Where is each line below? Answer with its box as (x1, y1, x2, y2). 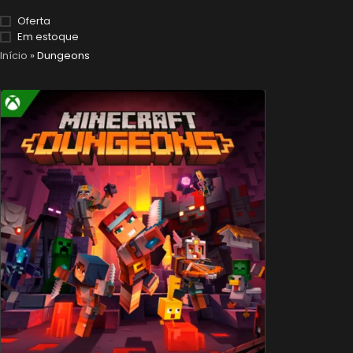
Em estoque (17, 29, 79, 44)
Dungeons (37, 47, 90, 63)
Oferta (17, 13, 50, 28)
